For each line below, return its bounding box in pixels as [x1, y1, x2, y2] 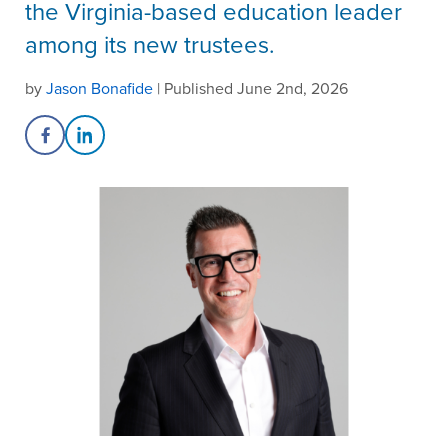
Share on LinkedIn [84, 134, 211, 157]
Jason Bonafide [46, 77, 153, 99]
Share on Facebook [44, 134, 180, 157]
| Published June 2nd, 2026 [153, 77, 348, 99]
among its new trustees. [25, 27, 275, 61]
